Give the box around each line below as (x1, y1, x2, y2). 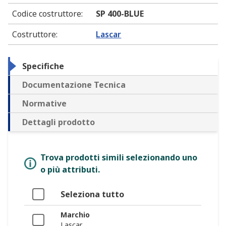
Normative (22, 98, 67, 109)
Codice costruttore (12, 8, 81, 20)
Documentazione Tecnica (22, 79, 126, 91)
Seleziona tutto (61, 189, 124, 200)
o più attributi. (40, 164, 100, 176)
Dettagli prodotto (22, 117, 95, 128)
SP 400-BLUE (96, 8, 144, 20)
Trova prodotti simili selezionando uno (40, 152, 197, 163)
